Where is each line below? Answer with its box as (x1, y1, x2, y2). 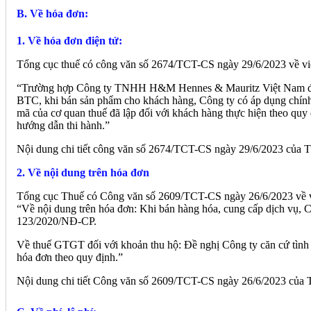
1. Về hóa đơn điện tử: (17, 35, 122, 47)
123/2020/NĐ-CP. (17, 215, 96, 228)
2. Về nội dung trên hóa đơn (17, 167, 149, 179)
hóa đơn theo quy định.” (17, 251, 123, 264)
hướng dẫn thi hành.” (17, 119, 110, 132)
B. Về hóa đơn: (17, 7, 88, 19)
